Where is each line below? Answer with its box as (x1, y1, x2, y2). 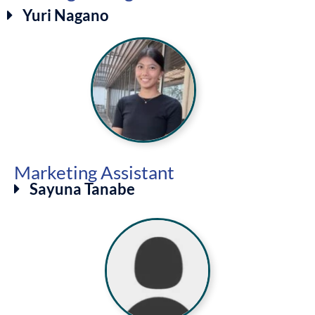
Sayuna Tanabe (30, 179, 136, 198)
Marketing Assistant (14, 161, 174, 183)
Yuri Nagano (22, 5, 110, 25)
